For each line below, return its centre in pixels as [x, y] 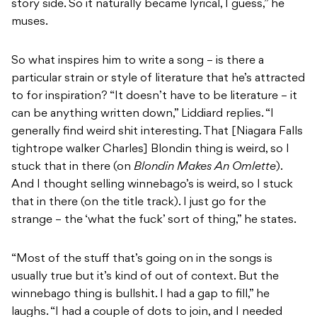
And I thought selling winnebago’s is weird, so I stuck [152, 185]
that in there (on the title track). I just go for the [139, 203]
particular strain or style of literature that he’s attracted [158, 79]
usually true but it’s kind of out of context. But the [145, 277]
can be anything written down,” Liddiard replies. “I [143, 114]
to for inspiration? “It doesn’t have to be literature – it [154, 97]
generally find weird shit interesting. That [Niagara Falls [157, 132]
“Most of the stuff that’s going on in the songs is [142, 259]
